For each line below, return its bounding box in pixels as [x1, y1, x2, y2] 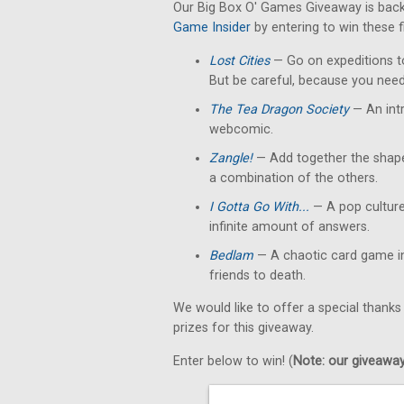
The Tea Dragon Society [209, 102, 353, 117]
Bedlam [209, 248, 257, 263]
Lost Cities [209, 53, 270, 69]
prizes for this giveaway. [173, 320, 314, 336]
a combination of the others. [209, 170, 378, 186]
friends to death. [209, 268, 306, 283]
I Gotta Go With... [209, 199, 309, 215]
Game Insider [173, 20, 251, 35]
